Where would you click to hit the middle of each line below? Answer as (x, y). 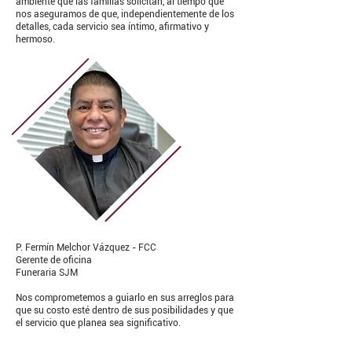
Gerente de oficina (54, 260)
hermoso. (37, 39)
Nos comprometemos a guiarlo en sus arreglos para (125, 298)
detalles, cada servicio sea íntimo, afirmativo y (112, 27)
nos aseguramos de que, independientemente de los (125, 14)
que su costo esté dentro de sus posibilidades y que (125, 310)
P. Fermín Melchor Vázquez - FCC (86, 247)
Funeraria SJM (47, 273)
